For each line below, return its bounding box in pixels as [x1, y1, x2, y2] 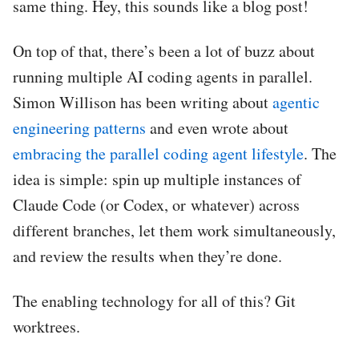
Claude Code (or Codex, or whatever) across [13, 194, 300, 216]
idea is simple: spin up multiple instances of [13, 168, 301, 191]
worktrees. [13, 316, 81, 338]
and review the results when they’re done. [13, 245, 282, 268]
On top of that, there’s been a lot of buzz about [13, 40, 315, 63]
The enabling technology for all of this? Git [13, 290, 296, 313]
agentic [272, 91, 320, 114]
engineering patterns [13, 117, 147, 139]
